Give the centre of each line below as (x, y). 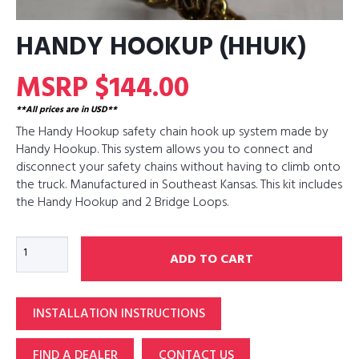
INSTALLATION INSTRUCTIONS (119, 315)
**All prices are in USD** (67, 111)
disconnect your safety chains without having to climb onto (178, 168)
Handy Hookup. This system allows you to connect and (164, 150)
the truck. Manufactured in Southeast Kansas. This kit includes (179, 186)
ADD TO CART (212, 260)
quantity (40, 311)
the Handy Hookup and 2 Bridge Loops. (122, 203)
